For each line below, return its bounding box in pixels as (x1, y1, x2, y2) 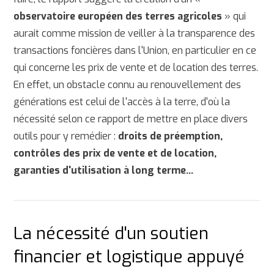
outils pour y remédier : (13, 129, 119, 143)
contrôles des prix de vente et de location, (13, 146, 217, 160)
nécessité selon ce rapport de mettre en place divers (13, 112, 248, 125)
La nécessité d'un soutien (13, 222, 209, 245)
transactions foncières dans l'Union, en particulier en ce (13, 43, 257, 57)
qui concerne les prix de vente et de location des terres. (13, 61, 259, 74)
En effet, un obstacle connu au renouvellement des (13, 78, 242, 91)
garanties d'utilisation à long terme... (13, 163, 194, 177)
